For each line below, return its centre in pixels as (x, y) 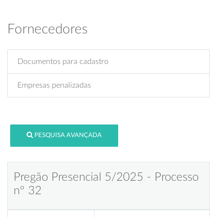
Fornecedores (47, 29)
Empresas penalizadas (54, 85)
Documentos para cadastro (63, 61)
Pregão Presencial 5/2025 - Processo (106, 177)
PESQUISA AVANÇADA (68, 136)
